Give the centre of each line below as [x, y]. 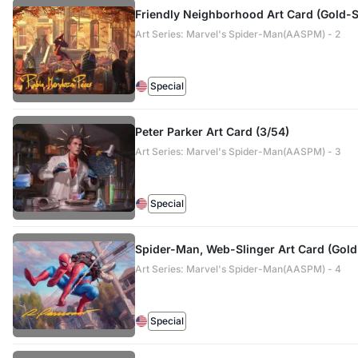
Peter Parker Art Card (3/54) [212, 131]
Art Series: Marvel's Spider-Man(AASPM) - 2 [237, 34]
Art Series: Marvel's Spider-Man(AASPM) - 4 [238, 269]
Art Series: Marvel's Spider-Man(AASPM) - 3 [238, 151]
